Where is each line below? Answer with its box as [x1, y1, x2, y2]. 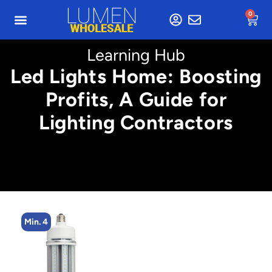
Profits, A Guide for [45, 87, 227, 111]
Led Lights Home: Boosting [10, 64, 262, 88]
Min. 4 [12, 217, 36, 227]
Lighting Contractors [39, 110, 233, 134]
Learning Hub [87, 45, 185, 65]
